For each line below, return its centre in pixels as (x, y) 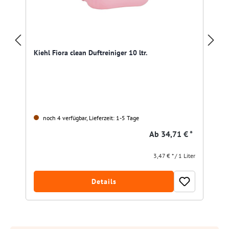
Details (104, 182)
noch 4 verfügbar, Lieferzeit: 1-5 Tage (90, 118)
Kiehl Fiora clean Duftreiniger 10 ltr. (90, 53)
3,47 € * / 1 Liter (174, 156)
